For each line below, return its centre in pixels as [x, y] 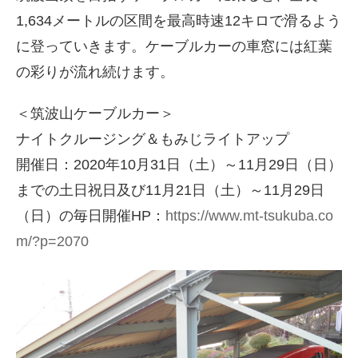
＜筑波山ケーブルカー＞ [95, 113]
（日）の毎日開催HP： [91, 216]
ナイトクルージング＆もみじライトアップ [153, 139]
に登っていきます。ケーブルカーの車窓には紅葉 [174, 46]
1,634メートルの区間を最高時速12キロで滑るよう [179, 21]
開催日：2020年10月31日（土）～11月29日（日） [179, 165]
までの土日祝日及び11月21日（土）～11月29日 [170, 190]
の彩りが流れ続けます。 [95, 72]
